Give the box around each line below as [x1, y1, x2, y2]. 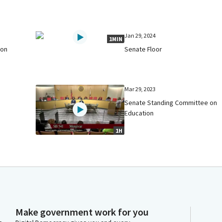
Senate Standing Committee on [124, 98, 218, 107]
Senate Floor [124, 44, 163, 54]
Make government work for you [15, 206, 149, 218]
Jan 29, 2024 [124, 31, 156, 39]
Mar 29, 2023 [124, 85, 156, 93]
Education [124, 108, 154, 117]
